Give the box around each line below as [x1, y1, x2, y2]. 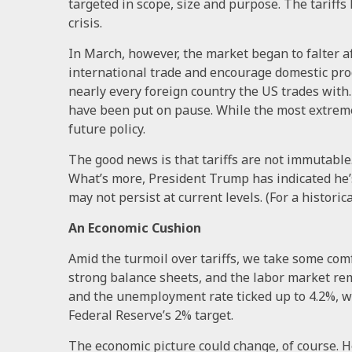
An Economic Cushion [68, 218, 201, 236]
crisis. [68, 13, 102, 31]
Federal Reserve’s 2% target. [68, 306, 233, 324]
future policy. [68, 119, 145, 137]
